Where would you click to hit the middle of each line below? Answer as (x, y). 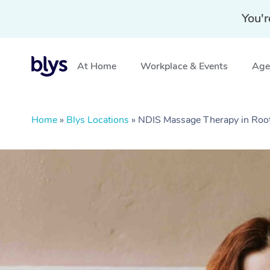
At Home (97, 66)
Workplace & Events (184, 66)
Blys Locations (98, 120)
